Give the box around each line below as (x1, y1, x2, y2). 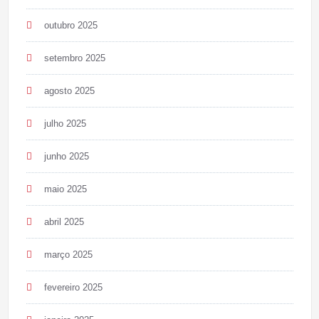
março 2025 (43, 249, 93, 260)
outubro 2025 (43, 19, 98, 31)
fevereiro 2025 (43, 281, 103, 293)
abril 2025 (43, 216, 84, 227)
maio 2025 (43, 183, 87, 194)
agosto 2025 (43, 85, 95, 96)
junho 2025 (43, 150, 89, 162)
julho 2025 (43, 117, 86, 129)
